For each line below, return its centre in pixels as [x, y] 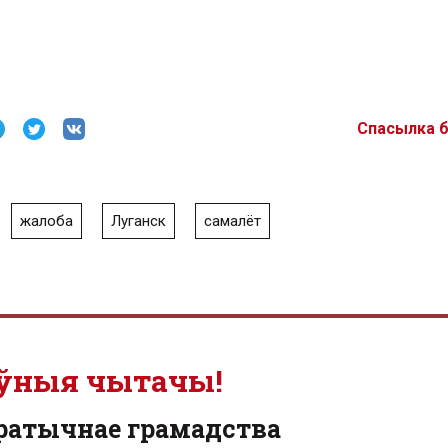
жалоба [46, 221]
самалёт [232, 221]
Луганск [138, 221]
